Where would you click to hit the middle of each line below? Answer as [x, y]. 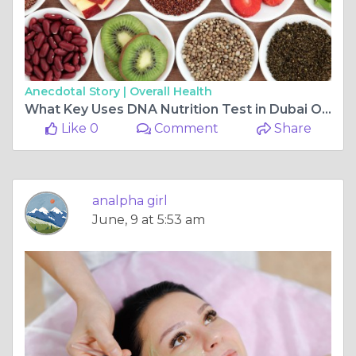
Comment [185, 128]
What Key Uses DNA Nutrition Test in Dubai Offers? [327, 109]
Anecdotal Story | [77, 91]
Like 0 [78, 128]
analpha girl [130, 200]
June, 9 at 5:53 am [149, 219]
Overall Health [171, 91]
